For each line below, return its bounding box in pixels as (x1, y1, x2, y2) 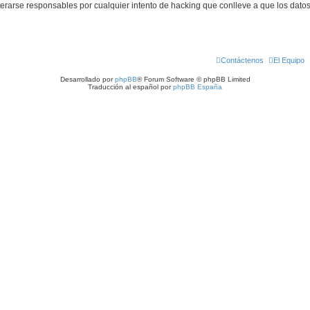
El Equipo (273, 56, 304, 64)
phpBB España (173, 83, 222, 91)
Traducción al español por (88, 83, 173, 91)
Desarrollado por (60, 75, 115, 83)
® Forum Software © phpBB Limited (136, 75, 250, 83)
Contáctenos (221, 56, 264, 64)
